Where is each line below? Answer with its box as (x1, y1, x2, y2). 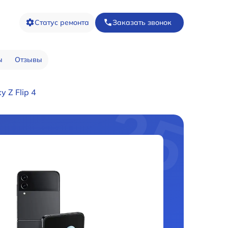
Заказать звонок (112, 17, 172, 27)
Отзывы (14, 55, 42, 65)
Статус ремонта (35, 17, 89, 27)
